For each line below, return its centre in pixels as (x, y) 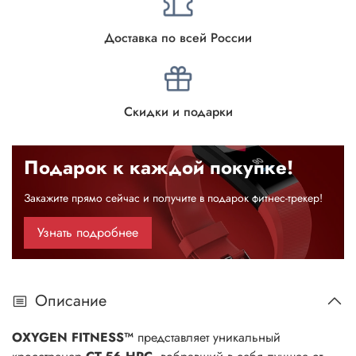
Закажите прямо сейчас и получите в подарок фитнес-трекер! (173, 197)
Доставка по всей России (178, 38)
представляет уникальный (207, 338)
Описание (71, 301)
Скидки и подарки (178, 112)
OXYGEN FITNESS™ (73, 338)
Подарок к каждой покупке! (159, 167)
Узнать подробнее (88, 232)
